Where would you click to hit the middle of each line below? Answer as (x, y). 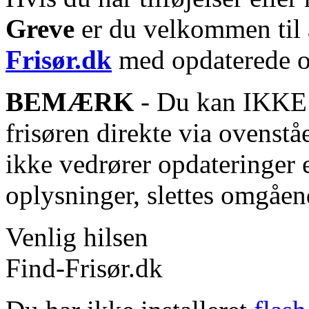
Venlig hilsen (77, 237)
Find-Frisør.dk (84, 268)
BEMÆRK (70, 102)
